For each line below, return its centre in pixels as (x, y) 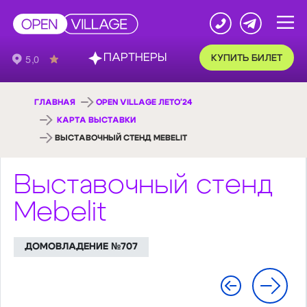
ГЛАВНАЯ (55, 102)
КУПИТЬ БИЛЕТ (206, 48)
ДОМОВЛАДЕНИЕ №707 (81, 247)
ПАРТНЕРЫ (112, 48)
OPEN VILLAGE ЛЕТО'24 (144, 102)
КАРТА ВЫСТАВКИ (97, 120)
